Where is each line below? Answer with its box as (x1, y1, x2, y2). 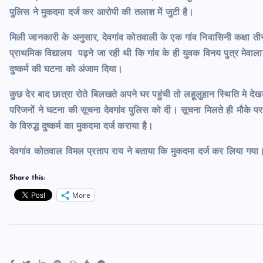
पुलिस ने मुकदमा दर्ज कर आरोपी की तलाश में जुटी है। (9, 8, 194, 18)
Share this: (9, 174, 45, 182)
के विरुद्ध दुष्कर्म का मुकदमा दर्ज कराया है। (9, 122, 154, 132)
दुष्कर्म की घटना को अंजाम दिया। (9, 65, 123, 75)
